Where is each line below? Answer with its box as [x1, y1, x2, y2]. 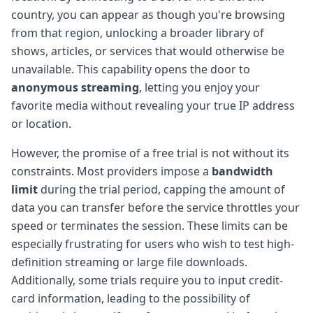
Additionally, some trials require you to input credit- [11, 272, 283, 288]
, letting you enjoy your [139, 79, 260, 95]
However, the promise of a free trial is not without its [11, 145, 289, 161]
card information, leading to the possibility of [11, 290, 250, 306]
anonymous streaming [11, 79, 139, 95]
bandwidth [212, 163, 273, 179]
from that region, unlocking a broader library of [11, 24, 264, 41]
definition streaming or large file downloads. [11, 254, 247, 270]
